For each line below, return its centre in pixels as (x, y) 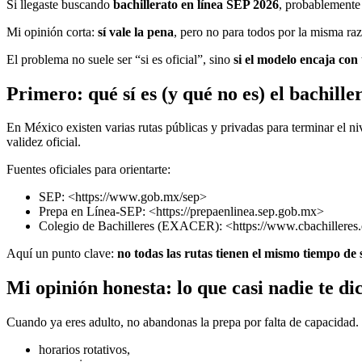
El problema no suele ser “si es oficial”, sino (120, 59)
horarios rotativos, (84, 350)
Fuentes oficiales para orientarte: (88, 170)
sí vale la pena (136, 32)
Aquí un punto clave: (62, 254)
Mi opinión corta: (52, 32)
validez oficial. (44, 142)
